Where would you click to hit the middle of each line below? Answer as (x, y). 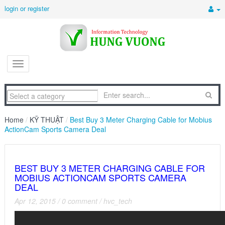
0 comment (80, 201)
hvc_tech (118, 201)
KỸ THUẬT (47, 120)
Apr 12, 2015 (35, 201)
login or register (27, 8)
